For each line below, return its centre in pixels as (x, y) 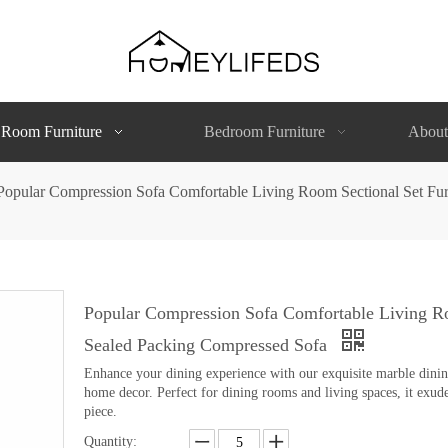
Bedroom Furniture (265, 131)
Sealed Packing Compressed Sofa (208, 344)
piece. (100, 411)
